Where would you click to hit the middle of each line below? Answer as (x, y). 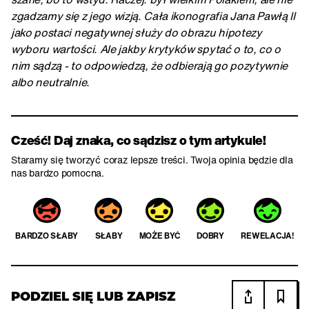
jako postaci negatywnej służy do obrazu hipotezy (137, 33)
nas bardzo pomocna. (58, 173)
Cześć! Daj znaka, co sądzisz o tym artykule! (139, 140)
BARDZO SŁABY (47, 236)
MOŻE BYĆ (159, 236)
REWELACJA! (267, 236)
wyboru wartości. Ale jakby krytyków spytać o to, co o (146, 49)
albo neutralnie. (50, 82)
